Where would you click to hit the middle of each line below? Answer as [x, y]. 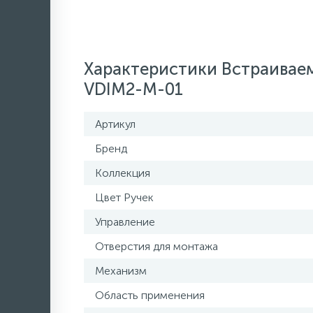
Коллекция [123, 173]
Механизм [121, 271]
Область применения [150, 295]
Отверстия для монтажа [156, 246]
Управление [125, 222]
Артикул [115, 124]
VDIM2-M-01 [133, 89]
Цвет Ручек [124, 197]
